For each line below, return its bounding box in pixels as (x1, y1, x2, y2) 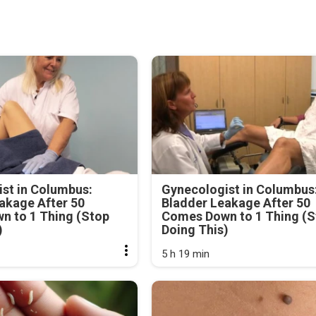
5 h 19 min (161, 247, 209, 260)
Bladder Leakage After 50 (161, 195, 310, 210)
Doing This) (161, 221, 229, 237)
